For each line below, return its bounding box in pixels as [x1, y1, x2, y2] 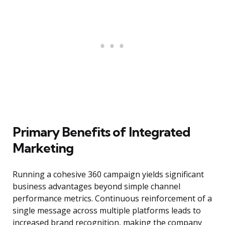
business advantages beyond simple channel [13, 181, 180, 192]
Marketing [13, 140, 73, 157]
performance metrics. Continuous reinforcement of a [13, 193, 212, 204]
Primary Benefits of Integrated [13, 124, 190, 141]
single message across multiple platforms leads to [13, 205, 201, 216]
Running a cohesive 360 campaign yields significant [13, 169, 204, 180]
